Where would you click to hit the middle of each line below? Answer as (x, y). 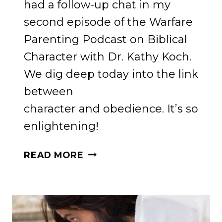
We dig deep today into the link (111, 74)
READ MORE (54, 155)
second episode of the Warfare (108, 22)
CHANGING (109, 166)
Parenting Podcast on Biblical (106, 39)
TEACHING (109, 207)
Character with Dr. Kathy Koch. (108, 56)
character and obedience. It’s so (111, 109)
